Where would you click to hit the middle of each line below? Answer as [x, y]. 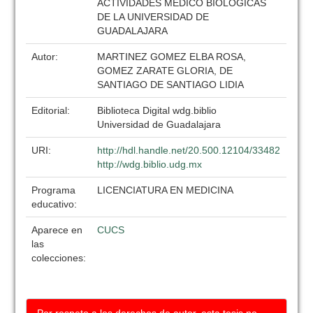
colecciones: [59, 258]
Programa [54, 190]
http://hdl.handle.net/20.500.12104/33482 [189, 150]
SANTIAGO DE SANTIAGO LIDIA [171, 85]
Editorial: [52, 110]
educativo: [56, 204]
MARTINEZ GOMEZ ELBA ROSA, [172, 57]
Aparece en [57, 230]
